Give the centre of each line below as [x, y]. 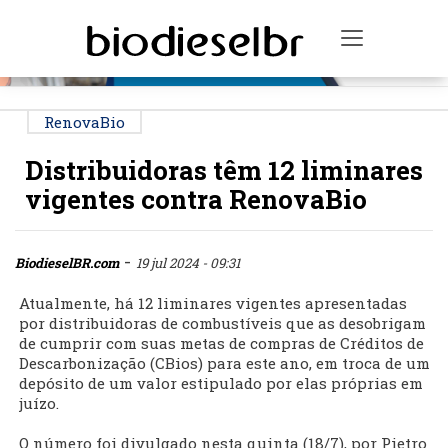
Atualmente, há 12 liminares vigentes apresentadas [213, 303]
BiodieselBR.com [67, 263]
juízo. [39, 403]
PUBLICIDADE [226, 16]
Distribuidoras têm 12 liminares [224, 170]
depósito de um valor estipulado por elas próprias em [221, 383]
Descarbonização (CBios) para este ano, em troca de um [224, 363]
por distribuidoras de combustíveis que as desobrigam [222, 323]
